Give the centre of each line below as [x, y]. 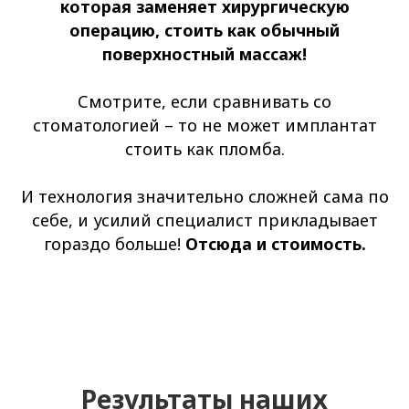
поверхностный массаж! [204, 54]
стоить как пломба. [204, 149]
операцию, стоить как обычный [204, 31]
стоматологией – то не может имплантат [204, 126]
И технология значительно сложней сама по [204, 197]
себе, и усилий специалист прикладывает [204, 220]
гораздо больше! [114, 244]
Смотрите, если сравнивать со [204, 102]
